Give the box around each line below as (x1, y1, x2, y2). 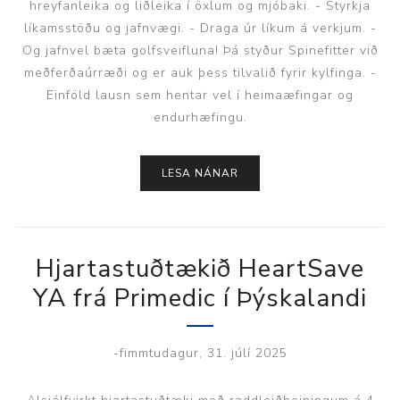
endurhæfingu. (153, 108, 247, 126)
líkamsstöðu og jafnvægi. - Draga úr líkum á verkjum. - (23, 19, 377, 37)
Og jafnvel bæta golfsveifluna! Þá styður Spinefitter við (21, 41, 379, 59)
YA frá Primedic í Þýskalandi (33, 280, 367, 315)
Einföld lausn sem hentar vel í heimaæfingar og (46, 86, 354, 104)
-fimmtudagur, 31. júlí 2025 (112, 344, 287, 362)
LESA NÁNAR (162, 165, 238, 180)
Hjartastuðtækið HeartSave (36, 251, 364, 286)
